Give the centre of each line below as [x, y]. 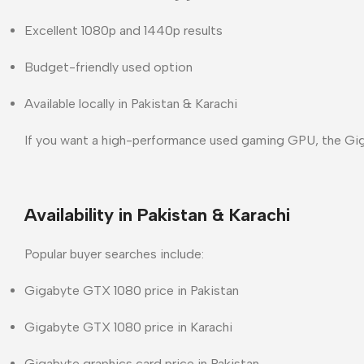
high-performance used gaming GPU [208, 140]
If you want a [63, 140]
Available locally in [78, 103]
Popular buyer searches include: [114, 253]
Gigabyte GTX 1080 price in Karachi [128, 327]
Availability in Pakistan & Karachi [157, 214]
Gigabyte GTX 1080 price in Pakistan [132, 290]
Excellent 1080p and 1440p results [123, 30]
